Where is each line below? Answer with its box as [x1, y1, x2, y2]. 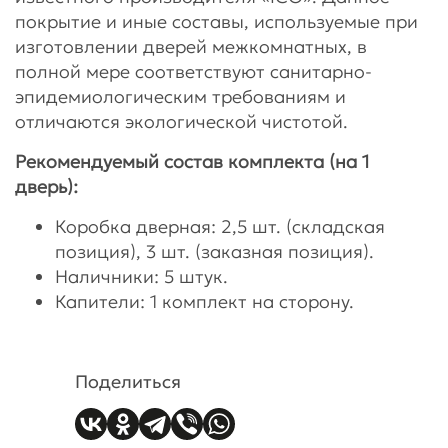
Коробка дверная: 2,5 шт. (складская [55, 214, 385, 238]
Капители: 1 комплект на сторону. [55, 289, 354, 313]
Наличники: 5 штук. [55, 264, 228, 288]
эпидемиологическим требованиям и [15, 84, 346, 108]
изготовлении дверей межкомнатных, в [15, 34, 367, 58]
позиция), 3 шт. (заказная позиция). [55, 239, 374, 263]
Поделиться [75, 369, 181, 393]
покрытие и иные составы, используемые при [15, 9, 418, 33]
